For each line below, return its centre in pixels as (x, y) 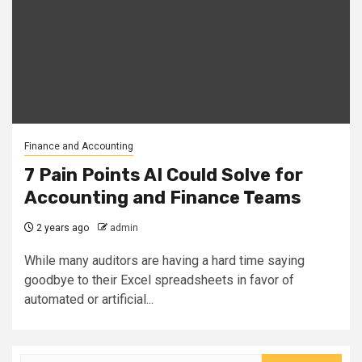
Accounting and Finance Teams (163, 198)
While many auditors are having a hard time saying (164, 261)
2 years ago (61, 228)
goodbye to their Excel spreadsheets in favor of (159, 280)
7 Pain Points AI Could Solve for (164, 175)
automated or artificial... (89, 299)
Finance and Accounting (79, 146)
